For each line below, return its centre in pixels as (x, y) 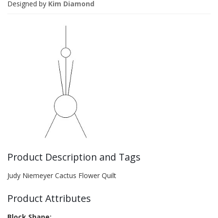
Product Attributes (49, 198)
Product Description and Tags (74, 157)
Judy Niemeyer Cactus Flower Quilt (62, 175)
